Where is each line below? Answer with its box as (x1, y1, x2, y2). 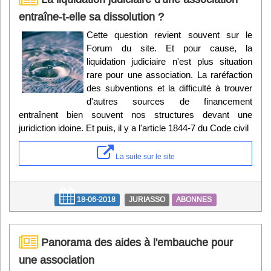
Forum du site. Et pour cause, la (87, 43, 252, 54)
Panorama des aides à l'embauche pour (38, 236, 233, 249)
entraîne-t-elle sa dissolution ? (19, 10, 164, 24)
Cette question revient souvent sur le (87, 30, 252, 41)
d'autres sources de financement (87, 96, 252, 107)
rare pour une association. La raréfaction (87, 70, 252, 80)
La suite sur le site (113, 152, 175, 162)
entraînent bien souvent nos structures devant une (19, 109, 252, 120)
